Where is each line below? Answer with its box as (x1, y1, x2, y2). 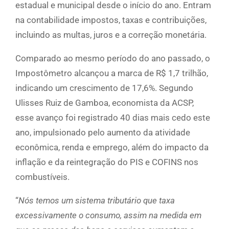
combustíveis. (15, 172, 70, 182)
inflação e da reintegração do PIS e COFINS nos (15, 157, 198, 168)
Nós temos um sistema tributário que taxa (18, 195, 175, 206)
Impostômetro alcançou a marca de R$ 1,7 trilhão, (15, 68, 208, 79)
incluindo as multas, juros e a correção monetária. (15, 30, 207, 40)
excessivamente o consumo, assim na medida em (15, 210, 201, 221)
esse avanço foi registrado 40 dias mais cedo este (15, 112, 210, 123)
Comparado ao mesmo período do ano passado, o (15, 53, 210, 64)
